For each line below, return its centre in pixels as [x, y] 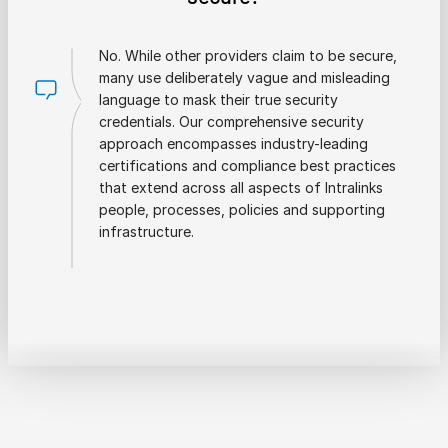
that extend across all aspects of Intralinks [241, 188]
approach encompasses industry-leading [233, 144]
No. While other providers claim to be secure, [248, 56]
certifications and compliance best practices [247, 166]
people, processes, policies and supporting [242, 210]
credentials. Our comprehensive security [231, 122]
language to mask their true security [218, 100]
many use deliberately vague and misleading [244, 78]
